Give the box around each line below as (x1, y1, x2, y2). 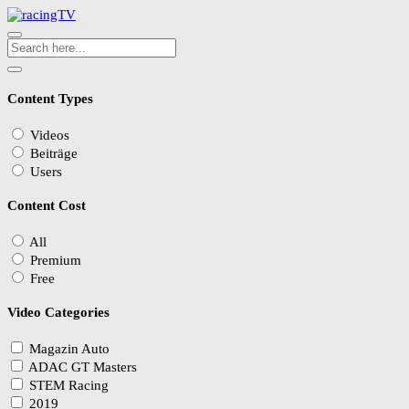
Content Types (7, 90, 93, 106)
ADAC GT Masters (28, 359, 137, 374)
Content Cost (7, 197, 86, 213)
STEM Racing (29, 377, 109, 393)
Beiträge (30, 145, 78, 161)
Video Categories (7, 304, 110, 320)
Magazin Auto (29, 341, 110, 356)
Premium (30, 252, 81, 267)
